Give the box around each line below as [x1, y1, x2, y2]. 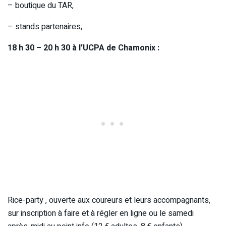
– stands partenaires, [8, 20, 82, 33]
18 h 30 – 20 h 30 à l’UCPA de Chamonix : [8, 41, 159, 54]
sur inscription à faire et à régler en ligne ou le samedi [8, 207, 194, 219]
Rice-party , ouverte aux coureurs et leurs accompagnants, [8, 194, 210, 206]
